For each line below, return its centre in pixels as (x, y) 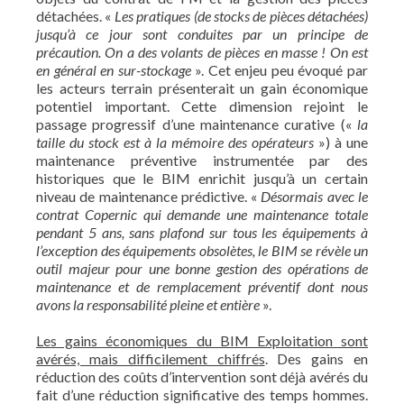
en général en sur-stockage (114, 70)
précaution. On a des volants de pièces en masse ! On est (202, 52)
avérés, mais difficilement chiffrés (151, 358)
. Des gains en (316, 358)
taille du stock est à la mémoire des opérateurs (175, 142)
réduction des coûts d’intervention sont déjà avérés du (202, 376)
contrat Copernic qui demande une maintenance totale (202, 214)
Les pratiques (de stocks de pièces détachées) (241, 16)
